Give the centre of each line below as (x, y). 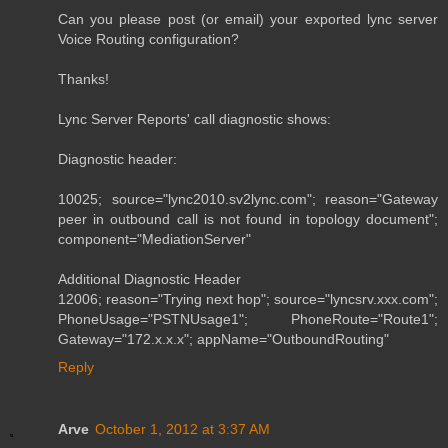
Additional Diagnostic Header (149, 279)
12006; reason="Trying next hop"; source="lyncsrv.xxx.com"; (248, 299)
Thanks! (83, 79)
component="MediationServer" (154, 239)
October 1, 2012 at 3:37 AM (182, 429)
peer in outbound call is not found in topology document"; (248, 219)
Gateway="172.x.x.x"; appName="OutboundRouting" (223, 339)
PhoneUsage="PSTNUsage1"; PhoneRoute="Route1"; (248, 319)
